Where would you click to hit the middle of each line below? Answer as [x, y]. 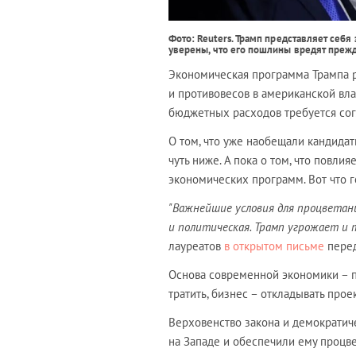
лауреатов [196, 246]
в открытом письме [274, 246]
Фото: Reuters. [202, 38]
